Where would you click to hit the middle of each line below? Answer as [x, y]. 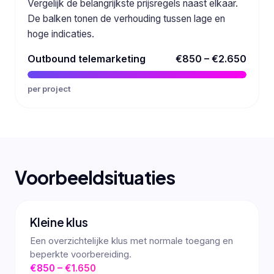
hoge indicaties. [61, 34]
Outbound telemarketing [87, 58]
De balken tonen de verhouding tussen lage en [126, 18]
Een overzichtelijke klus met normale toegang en [131, 241]
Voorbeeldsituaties [95, 178]
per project [49, 89]
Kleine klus [59, 222]
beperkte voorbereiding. [81, 255]
